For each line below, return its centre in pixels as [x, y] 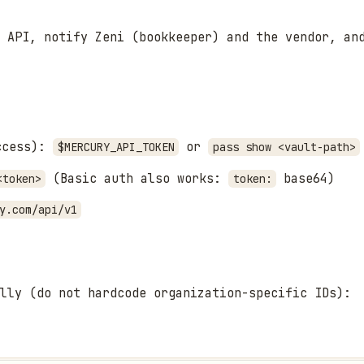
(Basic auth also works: [137, 178]
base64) [306, 178]
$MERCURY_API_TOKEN [116, 147]
